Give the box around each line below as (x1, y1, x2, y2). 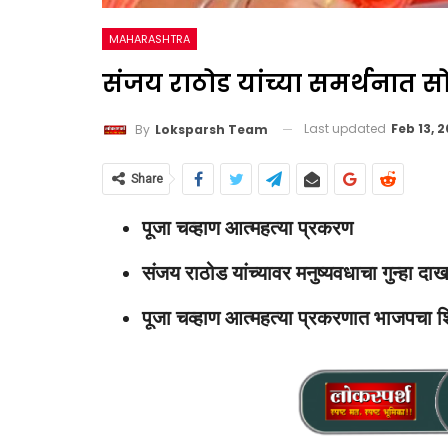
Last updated (304, 120, 389, 137)
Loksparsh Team (155, 120, 268, 138)
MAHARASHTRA (109, 31, 190, 47)
